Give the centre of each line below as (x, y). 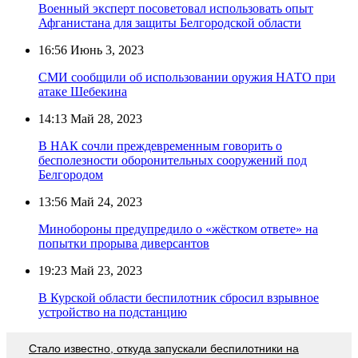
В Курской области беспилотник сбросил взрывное (179, 297)
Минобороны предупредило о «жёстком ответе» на (178, 229)
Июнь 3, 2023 (105, 50)
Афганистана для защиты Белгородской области (170, 22)
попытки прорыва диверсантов (124, 243)
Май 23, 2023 (105, 270)
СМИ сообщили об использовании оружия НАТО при (187, 77)
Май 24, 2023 (105, 201)
